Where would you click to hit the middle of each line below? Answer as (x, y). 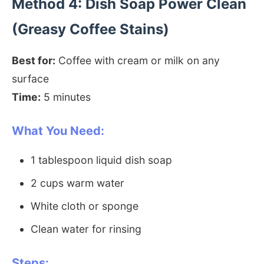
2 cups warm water (77, 183)
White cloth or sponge (85, 206)
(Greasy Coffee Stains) (90, 29)
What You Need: (58, 131)
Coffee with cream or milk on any (138, 60)
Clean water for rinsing (86, 229)
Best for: (34, 60)
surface (30, 79)
